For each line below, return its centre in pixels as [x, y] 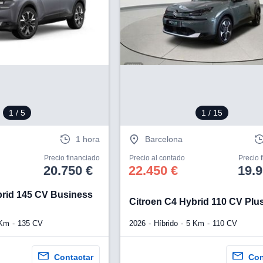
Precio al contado [157, 158]
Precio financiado [72, 158]
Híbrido [166, 223]
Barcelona [163, 139]
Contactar [73, 257]
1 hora [87, 139]
